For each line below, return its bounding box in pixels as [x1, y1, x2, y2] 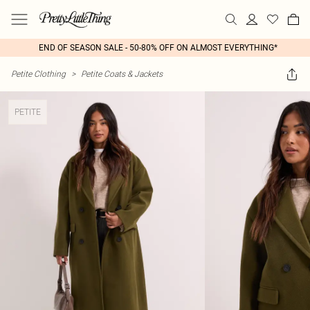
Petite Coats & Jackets [81, 69, 163, 79]
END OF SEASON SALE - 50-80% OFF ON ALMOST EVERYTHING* [38, 43, 277, 53]
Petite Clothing [11, 69, 66, 79]
